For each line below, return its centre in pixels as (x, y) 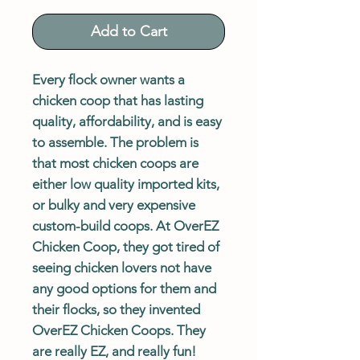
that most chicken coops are (115, 163)
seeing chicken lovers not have (122, 267)
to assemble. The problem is (115, 142)
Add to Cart (129, 31)
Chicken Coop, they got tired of (126, 246)
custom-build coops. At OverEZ (125, 225)
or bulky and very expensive (114, 205)
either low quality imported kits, (126, 184)
